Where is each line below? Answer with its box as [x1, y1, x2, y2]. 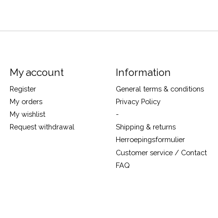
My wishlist [9, 110, 45, 119]
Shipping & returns [115, 123, 176, 131]
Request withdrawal [9, 123, 74, 131]
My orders [9, 97, 42, 106]
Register [9, 84, 36, 93]
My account [9, 66, 64, 78]
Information [115, 66, 171, 78]
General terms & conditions [115, 84, 204, 93]
